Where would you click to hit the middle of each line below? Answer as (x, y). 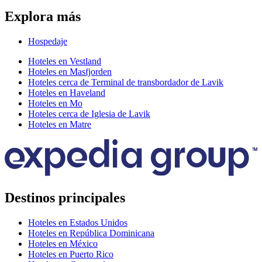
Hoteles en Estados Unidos (78, 222)
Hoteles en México (63, 243)
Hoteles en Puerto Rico (71, 254)
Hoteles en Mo (55, 103)
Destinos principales (65, 197)
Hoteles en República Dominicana (91, 233)
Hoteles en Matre (60, 124)
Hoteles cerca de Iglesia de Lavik (89, 113)
